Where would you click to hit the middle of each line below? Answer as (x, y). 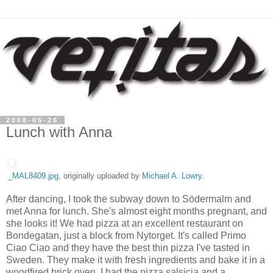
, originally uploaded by (100, 176)
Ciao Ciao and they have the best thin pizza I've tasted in (128, 247)
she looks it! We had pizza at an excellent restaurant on (125, 223)
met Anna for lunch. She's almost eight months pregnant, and (136, 211)
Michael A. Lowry (172, 176)
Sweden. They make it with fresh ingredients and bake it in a (136, 260)
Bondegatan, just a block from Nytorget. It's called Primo (126, 235)
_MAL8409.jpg (33, 176)
